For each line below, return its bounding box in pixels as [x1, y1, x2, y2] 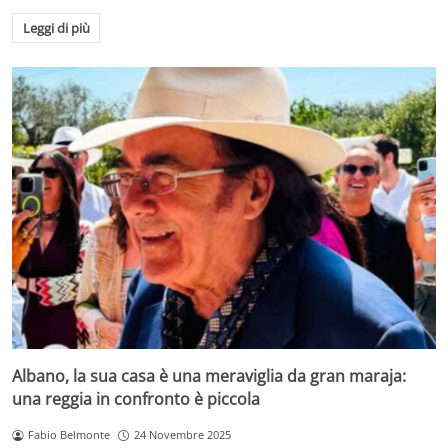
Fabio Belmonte [27, 427, 110, 443]
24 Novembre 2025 [133, 427, 231, 443]
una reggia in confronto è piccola [12, 388, 260, 411]
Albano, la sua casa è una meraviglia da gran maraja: [12, 365, 406, 388]
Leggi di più [22, 18, 90, 37]
